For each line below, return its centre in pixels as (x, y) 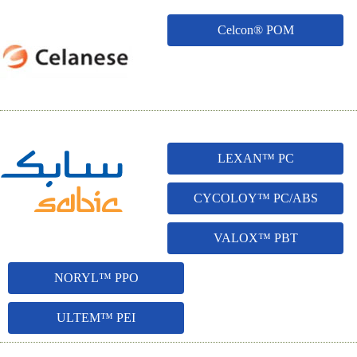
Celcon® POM (255, 30)
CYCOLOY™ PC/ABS (255, 198)
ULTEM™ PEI (96, 318)
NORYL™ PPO (96, 278)
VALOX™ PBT (255, 238)
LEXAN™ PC (255, 158)
